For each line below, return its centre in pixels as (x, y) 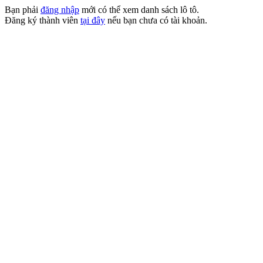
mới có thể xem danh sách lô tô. (139, 10)
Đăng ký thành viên (43, 20)
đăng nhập (60, 10)
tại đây (93, 20)
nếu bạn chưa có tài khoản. (156, 20)
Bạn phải (23, 10)
